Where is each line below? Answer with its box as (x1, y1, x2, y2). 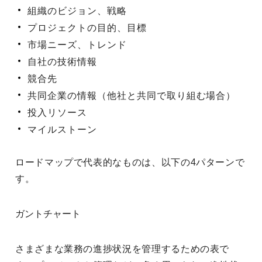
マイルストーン (27, 125, 97, 135)
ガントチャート (15, 209, 81, 219)
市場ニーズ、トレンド (27, 40, 127, 50)
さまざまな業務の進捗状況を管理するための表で (15, 244, 230, 254)
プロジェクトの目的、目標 (27, 23, 147, 33)
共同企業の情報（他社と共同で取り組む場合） (27, 91, 236, 101)
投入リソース (27, 108, 87, 118)
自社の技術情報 (27, 57, 97, 67)
